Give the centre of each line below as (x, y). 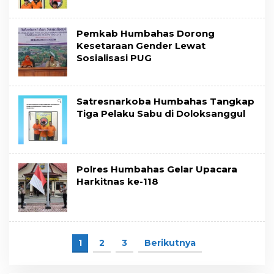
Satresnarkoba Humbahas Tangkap (165, 102)
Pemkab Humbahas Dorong (146, 34)
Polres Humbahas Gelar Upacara (157, 169)
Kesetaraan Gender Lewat (141, 46)
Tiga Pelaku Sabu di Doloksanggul (161, 114)
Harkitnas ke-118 (117, 182)
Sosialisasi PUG (114, 58)
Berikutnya (170, 243)
